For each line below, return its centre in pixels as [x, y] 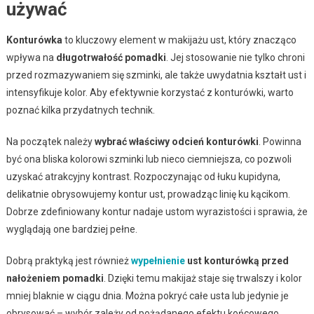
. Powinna [280, 141]
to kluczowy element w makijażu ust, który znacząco [179, 40]
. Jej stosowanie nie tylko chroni [235, 57]
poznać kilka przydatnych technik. [80, 110]
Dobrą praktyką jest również [68, 260]
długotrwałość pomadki [111, 57]
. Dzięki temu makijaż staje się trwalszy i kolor [203, 278]
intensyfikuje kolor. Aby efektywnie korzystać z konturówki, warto [150, 92]
